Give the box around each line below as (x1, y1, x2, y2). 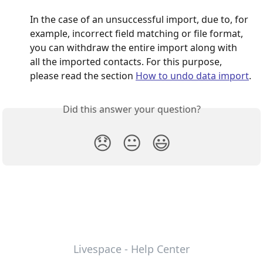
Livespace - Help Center (73, 242, 190, 256)
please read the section (30, 69, 136, 82)
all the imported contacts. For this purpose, (30, 55, 224, 68)
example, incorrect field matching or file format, (30, 26, 245, 40)
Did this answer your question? (62, 102, 201, 116)
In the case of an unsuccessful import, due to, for (30, 12, 251, 26)
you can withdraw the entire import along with (30, 41, 240, 54)
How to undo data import (136, 69, 249, 82)
